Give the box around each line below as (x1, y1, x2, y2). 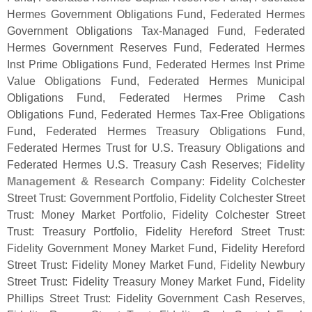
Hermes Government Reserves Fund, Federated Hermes (7, 41, 305, 54)
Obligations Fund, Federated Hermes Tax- (7, 108, 221, 121)
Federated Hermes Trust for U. (7, 141, 163, 155)
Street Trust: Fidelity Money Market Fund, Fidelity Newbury (7, 258, 305, 272)
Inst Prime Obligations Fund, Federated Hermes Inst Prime (7, 58, 305, 71)
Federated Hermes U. (7, 158, 118, 171)
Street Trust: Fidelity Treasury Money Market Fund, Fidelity (7, 275, 305, 288)
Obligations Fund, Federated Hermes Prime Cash (7, 91, 305, 104)
